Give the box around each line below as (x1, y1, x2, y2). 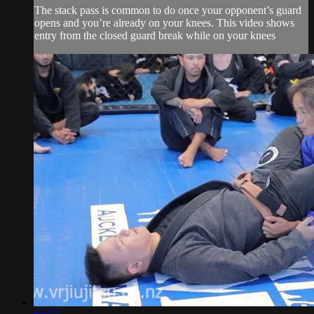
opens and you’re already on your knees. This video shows (34, 16, 294, 29)
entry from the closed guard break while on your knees (34, 29, 275, 41)
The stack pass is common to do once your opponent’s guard (34, 4, 301, 16)
